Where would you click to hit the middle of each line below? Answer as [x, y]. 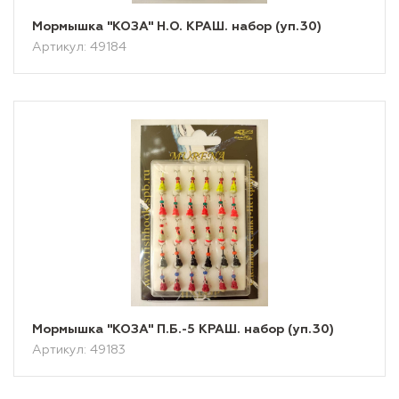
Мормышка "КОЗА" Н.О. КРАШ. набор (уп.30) [177, 27]
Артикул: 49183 [79, 350]
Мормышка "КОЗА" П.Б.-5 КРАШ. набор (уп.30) [183, 330]
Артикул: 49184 [79, 47]
